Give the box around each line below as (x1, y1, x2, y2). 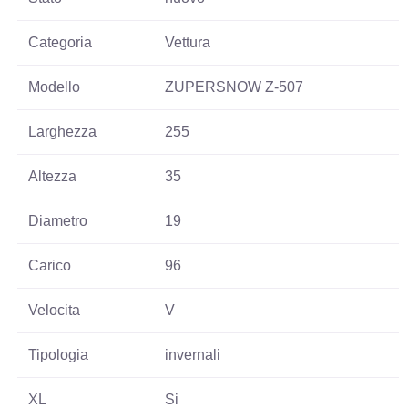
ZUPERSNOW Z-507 (165, 79, 304, 96)
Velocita (28, 302, 81, 319)
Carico (28, 258, 72, 274)
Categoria (28, 35, 93, 51)
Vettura (165, 35, 211, 51)
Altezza (28, 168, 77, 185)
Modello (28, 79, 81, 96)
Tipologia (28, 347, 89, 363)
